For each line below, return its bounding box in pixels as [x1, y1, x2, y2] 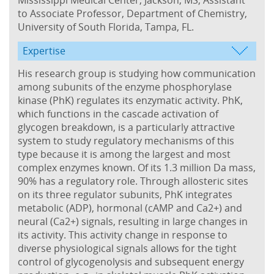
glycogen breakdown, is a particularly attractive [18, 120, 235, 134]
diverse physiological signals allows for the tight [18, 241, 237, 255]
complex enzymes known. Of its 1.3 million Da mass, [18, 160, 256, 174]
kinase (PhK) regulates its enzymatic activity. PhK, [18, 93, 243, 107]
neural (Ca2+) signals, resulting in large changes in [18, 214, 248, 228]
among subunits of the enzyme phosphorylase [18, 80, 232, 94]
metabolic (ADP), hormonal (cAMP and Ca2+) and [18, 201, 242, 215]
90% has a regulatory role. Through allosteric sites [18, 174, 248, 188]
